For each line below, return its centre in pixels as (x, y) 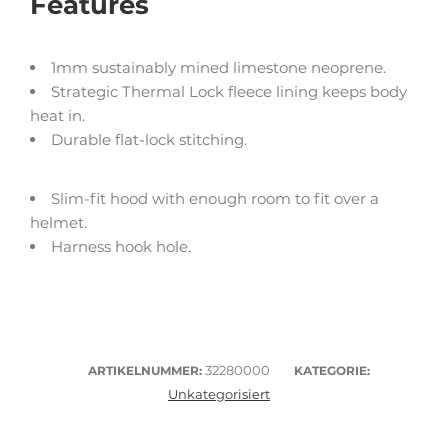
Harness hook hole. (121, 247)
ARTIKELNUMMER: (146, 371)
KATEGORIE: (332, 371)
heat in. (57, 116)
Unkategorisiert (219, 394)
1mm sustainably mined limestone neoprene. (218, 68)
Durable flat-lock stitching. (149, 140)
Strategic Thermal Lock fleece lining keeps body (229, 92)
